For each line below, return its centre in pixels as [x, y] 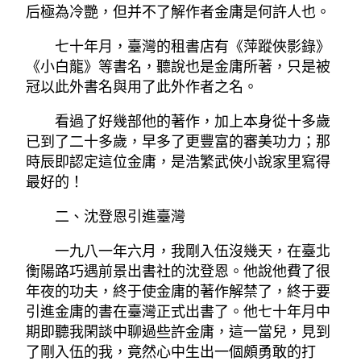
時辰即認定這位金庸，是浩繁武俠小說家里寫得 [178, 162]
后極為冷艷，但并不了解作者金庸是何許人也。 [178, 12]
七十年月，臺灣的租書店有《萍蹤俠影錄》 [193, 47]
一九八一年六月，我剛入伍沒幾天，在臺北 [193, 252]
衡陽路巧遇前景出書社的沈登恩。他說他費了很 [178, 272]
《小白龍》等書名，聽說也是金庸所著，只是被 [178, 67]
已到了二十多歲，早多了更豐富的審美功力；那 [178, 142]
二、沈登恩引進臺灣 [120, 217]
